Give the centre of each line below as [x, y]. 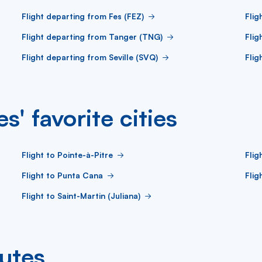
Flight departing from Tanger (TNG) [92, 37]
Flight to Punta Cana [62, 175]
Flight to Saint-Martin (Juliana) [81, 196]
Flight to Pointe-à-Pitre [67, 155]
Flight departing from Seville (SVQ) [90, 57]
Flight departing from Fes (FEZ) [83, 16]
